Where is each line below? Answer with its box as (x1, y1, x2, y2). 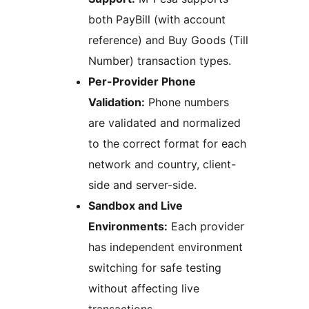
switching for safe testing (88, 261, 221, 275)
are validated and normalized (88, 116, 241, 130)
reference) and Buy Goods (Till (88, 33, 248, 48)
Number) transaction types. (88, 54, 231, 68)
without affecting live (88, 281, 199, 296)
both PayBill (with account (88, 12, 226, 27)
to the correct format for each (88, 137, 246, 151)
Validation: (88, 95, 145, 110)
